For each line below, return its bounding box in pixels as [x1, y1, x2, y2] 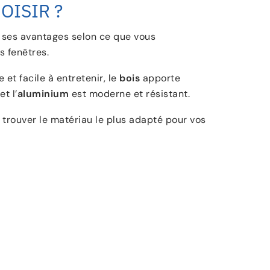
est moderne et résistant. [69, 87, 190, 100]
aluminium [17, 87, 69, 100]
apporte [140, 72, 181, 84]
